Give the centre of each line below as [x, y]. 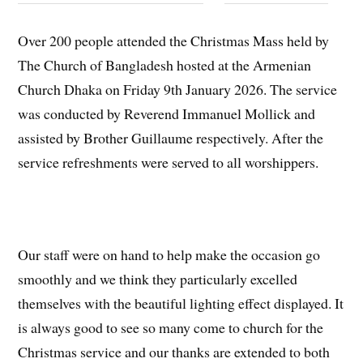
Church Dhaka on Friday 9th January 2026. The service [178, 90]
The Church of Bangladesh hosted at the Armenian [165, 65]
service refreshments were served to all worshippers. [169, 162]
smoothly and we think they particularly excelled [158, 278]
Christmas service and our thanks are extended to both [174, 351]
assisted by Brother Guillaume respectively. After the [171, 138]
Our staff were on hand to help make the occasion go [169, 254]
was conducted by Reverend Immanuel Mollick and [167, 114]
